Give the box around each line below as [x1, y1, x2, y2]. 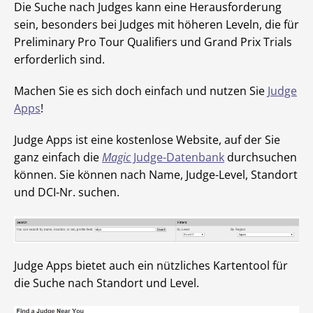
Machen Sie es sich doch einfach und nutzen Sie [14, 83, 268, 99]
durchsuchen [224, 150, 297, 165]
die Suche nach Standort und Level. [14, 275, 199, 291]
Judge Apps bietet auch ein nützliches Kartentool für [14, 257, 288, 273]
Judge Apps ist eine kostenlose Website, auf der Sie [14, 132, 280, 147]
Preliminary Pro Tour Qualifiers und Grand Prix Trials [14, 34, 292, 50]
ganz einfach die [14, 150, 102, 165]
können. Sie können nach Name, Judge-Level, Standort [14, 167, 298, 182]
